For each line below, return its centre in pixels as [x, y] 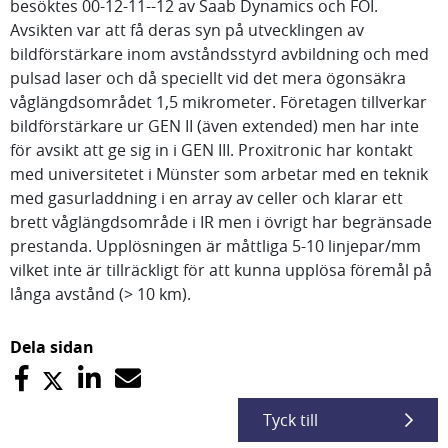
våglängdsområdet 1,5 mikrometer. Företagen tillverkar [218, 102]
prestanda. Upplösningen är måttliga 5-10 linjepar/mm [215, 246]
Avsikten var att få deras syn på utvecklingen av [187, 30]
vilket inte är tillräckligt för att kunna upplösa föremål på [221, 270]
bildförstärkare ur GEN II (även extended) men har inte [214, 126]
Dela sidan [52, 347]
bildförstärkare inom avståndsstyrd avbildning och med [219, 54]
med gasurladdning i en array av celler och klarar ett [206, 198]
